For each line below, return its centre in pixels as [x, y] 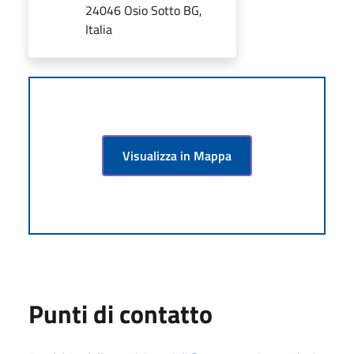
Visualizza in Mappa [177, 155]
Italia [99, 29]
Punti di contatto [121, 313]
